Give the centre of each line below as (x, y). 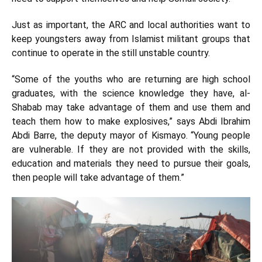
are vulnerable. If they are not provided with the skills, (131, 149)
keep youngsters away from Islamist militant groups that (131, 39)
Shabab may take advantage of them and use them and (131, 107)
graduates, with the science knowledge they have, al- (131, 93)
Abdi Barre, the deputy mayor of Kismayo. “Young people (131, 135)
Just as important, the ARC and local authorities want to (131, 25)
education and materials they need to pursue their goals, (131, 163)
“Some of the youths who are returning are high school (131, 79)
